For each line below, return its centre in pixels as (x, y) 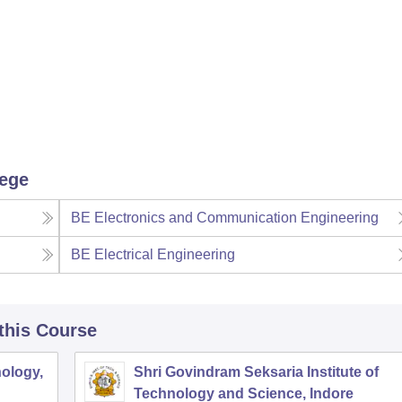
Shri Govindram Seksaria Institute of (256, 372)
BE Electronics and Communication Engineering (225, 218)
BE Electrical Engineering (153, 255)
